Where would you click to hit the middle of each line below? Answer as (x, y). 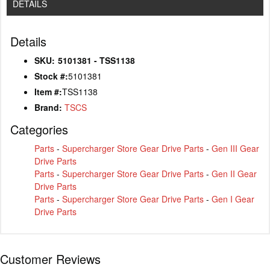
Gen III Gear (235, 149)
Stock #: (51, 76)
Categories (39, 130)
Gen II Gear (234, 174)
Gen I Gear (233, 199)
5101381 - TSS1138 (96, 61)
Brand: (48, 108)
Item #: (48, 92)
